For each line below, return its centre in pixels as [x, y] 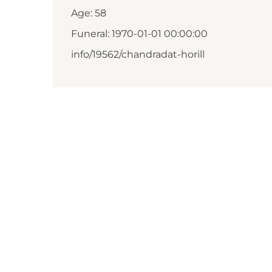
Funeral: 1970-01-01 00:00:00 [139, 34]
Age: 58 [89, 13]
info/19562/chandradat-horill [138, 54]
